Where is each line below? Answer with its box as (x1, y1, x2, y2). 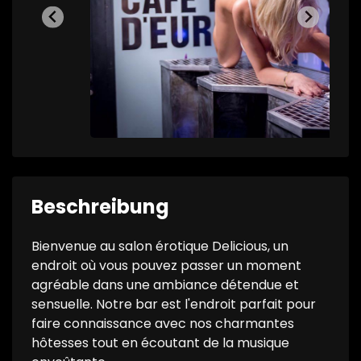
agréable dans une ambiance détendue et (31, 276, 299, 294)
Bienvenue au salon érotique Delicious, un (31, 237, 288, 255)
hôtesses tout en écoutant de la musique (31, 334, 289, 352)
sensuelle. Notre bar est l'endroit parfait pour (31, 295, 316, 313)
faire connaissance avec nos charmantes (31, 314, 294, 333)
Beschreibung (31, 193, 169, 220)
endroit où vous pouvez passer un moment (31, 256, 301, 275)
